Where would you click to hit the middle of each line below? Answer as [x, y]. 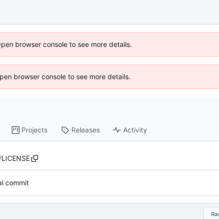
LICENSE [15, 158]
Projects [35, 130]
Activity [135, 130]
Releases [86, 130]
